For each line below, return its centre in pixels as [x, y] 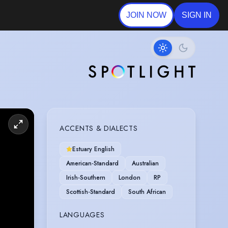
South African [147, 192]
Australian [145, 163]
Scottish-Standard [91, 192]
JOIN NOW [146, 15]
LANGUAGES [82, 215]
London [130, 177]
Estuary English [93, 149]
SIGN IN [196, 15]
